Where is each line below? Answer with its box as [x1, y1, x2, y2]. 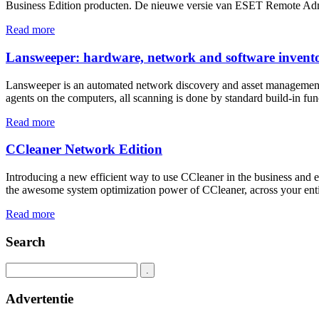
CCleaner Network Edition [6, 142, 162, 157]
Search [6, 234, 46, 249]
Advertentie [6, 291, 73, 307]
